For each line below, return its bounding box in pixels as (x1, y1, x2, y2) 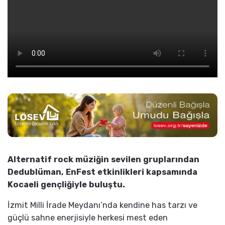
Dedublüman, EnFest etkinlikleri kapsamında (8, 167, 197, 177)
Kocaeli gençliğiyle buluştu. (8, 179, 125, 189)
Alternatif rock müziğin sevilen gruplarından (8, 154, 199, 164)
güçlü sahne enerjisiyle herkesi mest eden (8, 212, 168, 222)
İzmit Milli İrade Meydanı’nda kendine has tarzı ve (8, 200, 197, 210)
